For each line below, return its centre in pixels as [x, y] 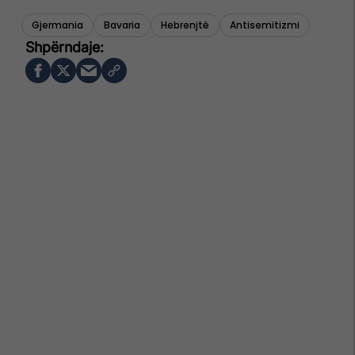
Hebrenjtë [185, 25]
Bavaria [122, 25]
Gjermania [57, 25]
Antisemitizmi [265, 25]
